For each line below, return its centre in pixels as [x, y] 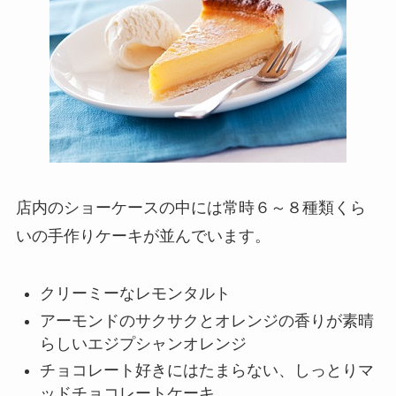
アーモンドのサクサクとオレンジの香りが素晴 [206, 320]
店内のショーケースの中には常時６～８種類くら [190, 208]
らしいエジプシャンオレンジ [143, 343]
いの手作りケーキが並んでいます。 [143, 236]
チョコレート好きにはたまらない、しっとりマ [206, 371]
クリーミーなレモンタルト [135, 294]
